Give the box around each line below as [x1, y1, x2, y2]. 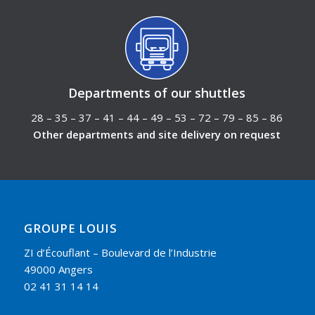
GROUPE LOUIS [23, 220, 117, 237]
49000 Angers [23, 262, 93, 276]
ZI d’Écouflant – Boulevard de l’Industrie [23, 245, 217, 259]
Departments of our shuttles [67, 84, 245, 102]
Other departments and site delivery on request [32, 127, 281, 141]
